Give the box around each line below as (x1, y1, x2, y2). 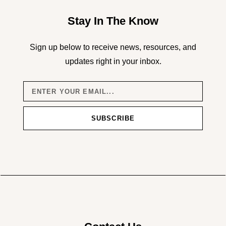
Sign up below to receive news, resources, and (30, 43, 196, 52)
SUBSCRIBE (91, 115, 135, 123)
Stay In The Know (68, 15, 158, 28)
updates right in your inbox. (65, 57, 161, 66)
